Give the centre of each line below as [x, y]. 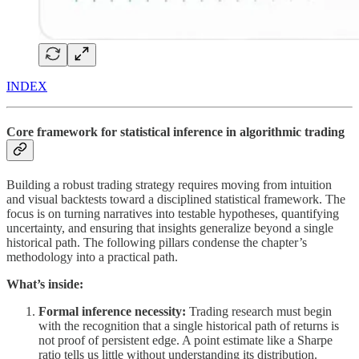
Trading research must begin [260, 312]
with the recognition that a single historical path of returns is [189, 326]
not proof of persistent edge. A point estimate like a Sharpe [186, 341]
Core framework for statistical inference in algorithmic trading [175, 131]
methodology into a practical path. [92, 257]
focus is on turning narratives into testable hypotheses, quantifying [173, 214]
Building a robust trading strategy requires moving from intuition [169, 185]
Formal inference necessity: [114, 312]
